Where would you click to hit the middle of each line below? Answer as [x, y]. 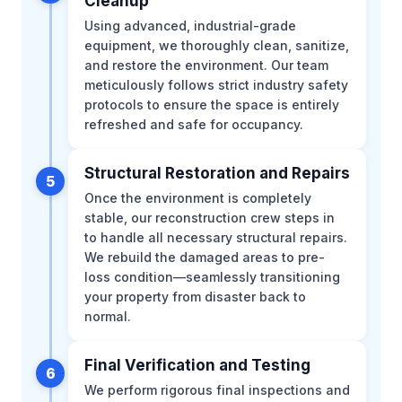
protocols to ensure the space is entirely [212, 104]
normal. [108, 316]
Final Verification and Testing [197, 365]
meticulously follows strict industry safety [216, 84]
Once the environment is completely [198, 197]
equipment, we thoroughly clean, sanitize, [217, 45]
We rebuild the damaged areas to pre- [205, 257]
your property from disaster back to [195, 296]
